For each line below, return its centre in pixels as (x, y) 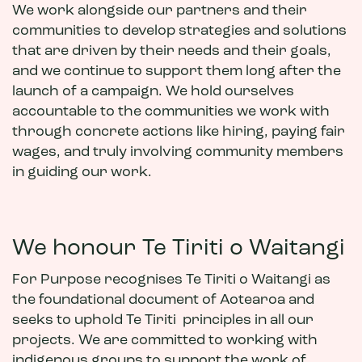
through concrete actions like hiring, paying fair (179, 132)
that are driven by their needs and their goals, (172, 51)
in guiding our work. (82, 173)
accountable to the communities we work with (171, 112)
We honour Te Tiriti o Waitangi (179, 249)
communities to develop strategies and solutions (179, 31)
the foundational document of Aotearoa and (163, 300)
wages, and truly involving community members (178, 152)
